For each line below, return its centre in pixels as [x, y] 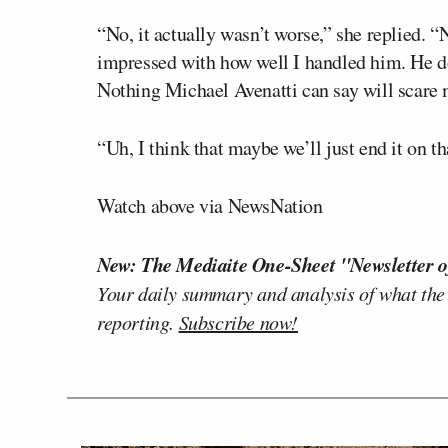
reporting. [138, 321]
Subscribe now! [238, 321]
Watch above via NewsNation [210, 205]
